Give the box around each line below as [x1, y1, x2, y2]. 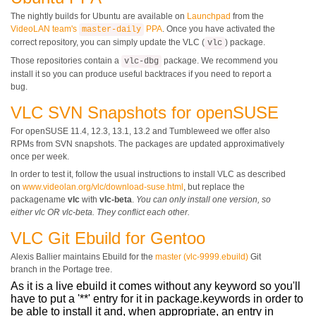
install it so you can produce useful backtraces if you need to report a [11, 69, 272, 79]
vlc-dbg [124, 56, 159, 66]
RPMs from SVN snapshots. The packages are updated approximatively [11, 139, 284, 149]
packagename [11, 195, 68, 205]
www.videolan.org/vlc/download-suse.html [23, 182, 183, 192]
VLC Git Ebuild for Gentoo [11, 229, 205, 248]
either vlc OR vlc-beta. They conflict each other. [11, 207, 190, 217]
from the [231, 11, 264, 21]
